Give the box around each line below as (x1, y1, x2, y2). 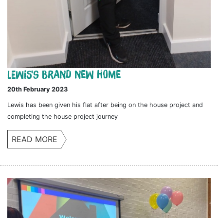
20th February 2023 (7, 85, 68, 93)
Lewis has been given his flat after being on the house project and (7, 101, 203, 109)
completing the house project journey (7, 112, 118, 120)
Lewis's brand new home (7, 69, 121, 80)
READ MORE (12, 134, 57, 144)
